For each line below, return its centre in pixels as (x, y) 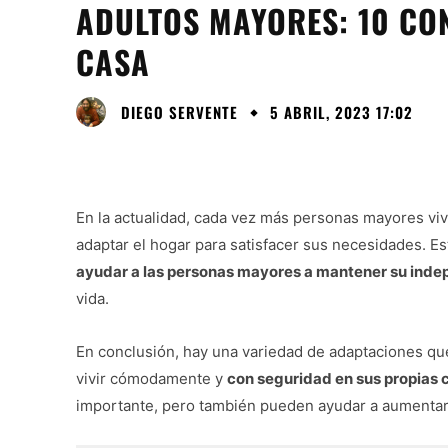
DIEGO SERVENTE (179, 111)
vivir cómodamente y (151, 379)
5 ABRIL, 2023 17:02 (341, 112)
